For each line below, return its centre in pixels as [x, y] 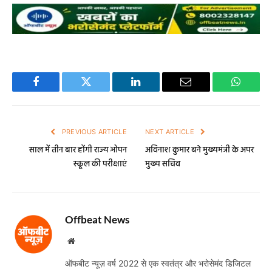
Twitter [101, 91]
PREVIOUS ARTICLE [93, 132]
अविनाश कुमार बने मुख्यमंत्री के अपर [199, 151]
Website [88, 241]
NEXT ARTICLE [171, 132]
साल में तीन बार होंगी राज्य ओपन [78, 151]
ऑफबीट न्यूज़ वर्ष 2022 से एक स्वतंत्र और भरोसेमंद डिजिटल [158, 263]
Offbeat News [97, 220]
